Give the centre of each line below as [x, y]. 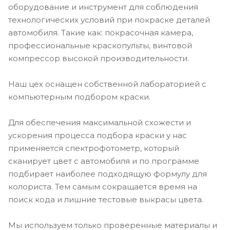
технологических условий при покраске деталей [109, 20]
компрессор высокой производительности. [99, 59]
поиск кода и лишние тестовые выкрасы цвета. [106, 200]
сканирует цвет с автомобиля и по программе [104, 161]
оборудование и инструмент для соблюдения [103, 7]
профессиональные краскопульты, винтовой [100, 46]
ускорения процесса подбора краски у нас [98, 136]
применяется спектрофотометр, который [94, 148]
